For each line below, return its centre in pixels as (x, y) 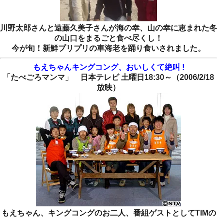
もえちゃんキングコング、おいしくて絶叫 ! (108, 67)
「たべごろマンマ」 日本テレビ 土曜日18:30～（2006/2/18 (108, 77)
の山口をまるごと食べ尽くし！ (108, 38)
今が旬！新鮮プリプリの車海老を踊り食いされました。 (108, 48)
